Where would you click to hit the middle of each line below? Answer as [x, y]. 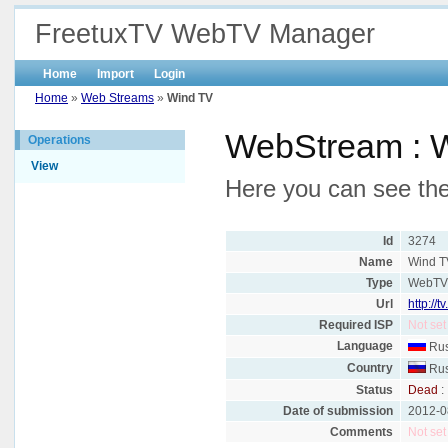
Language [364, 346]
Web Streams [117, 98]
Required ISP [355, 325]
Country [369, 368]
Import [115, 74]
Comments [361, 432]
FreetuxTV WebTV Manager [205, 34]
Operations [59, 140]
